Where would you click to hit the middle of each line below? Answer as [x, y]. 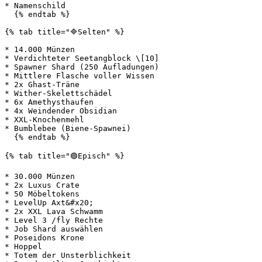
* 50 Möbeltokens [42, 194]
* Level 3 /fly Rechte [54, 220]
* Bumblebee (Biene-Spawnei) [68, 128]
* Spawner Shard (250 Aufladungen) [82, 67]
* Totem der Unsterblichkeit [68, 255]
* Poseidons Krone [44, 238]
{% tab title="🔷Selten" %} [65, 32]
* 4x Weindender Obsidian [61, 111]
